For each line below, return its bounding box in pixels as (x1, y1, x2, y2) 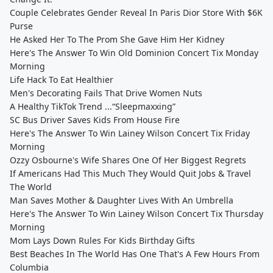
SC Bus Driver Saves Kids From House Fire (10, 114, 180, 126)
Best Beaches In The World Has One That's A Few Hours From (10, 248, 260, 260)
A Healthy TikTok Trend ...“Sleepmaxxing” (10, 101, 175, 112)
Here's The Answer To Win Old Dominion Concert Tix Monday (10, 47, 258, 58)
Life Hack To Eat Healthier (10, 74, 113, 85)
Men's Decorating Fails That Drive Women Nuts (10, 87, 202, 99)
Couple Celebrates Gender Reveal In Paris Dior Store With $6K (10, 7, 263, 18)
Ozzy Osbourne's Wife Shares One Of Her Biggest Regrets (10, 154, 246, 166)
